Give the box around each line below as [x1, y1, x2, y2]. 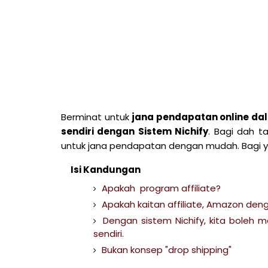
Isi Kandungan [71, 163, 141, 176]
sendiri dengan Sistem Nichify [61, 125, 209, 138]
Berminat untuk [61, 111, 132, 123]
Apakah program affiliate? [99, 181, 223, 194]
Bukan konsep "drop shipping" [99, 243, 232, 256]
